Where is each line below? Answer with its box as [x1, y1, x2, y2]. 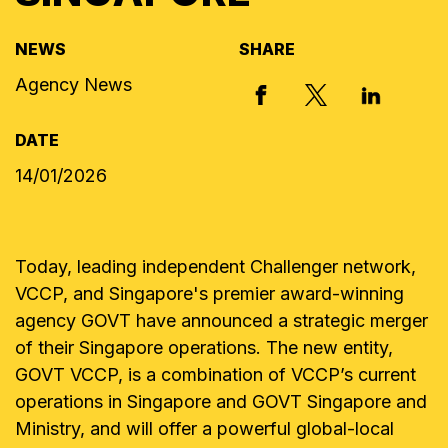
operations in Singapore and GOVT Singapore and [15, 391, 427, 412]
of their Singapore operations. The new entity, [15, 337, 393, 358]
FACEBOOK [251, 80, 359, 104]
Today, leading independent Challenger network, [15, 256, 416, 277]
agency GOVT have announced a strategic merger [15, 310, 428, 331]
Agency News [15, 74, 132, 95]
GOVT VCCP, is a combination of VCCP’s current [15, 364, 416, 385]
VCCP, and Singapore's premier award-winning [15, 283, 404, 304]
